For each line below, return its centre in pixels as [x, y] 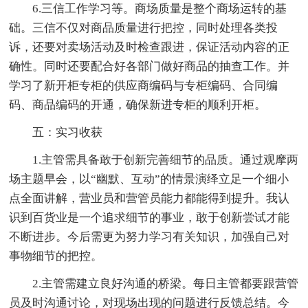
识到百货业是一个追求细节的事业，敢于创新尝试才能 [150, 217]
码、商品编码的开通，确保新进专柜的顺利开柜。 [138, 104]
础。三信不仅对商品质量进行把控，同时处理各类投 [144, 27]
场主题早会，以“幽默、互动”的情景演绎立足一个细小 [149, 179]
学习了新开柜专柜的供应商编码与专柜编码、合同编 [144, 85]
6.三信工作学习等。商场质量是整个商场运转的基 [160, 8]
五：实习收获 [68, 132]
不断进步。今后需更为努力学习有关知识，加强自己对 [150, 236]
